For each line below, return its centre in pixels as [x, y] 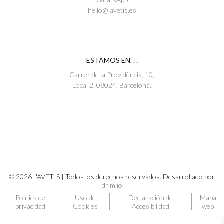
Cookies [86, 206]
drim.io [112, 185]
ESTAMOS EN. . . [112, 60]
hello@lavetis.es [112, 10]
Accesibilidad [151, 206]
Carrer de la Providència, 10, [112, 75]
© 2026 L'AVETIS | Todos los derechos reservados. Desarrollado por [112, 177]
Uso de [86, 198]
